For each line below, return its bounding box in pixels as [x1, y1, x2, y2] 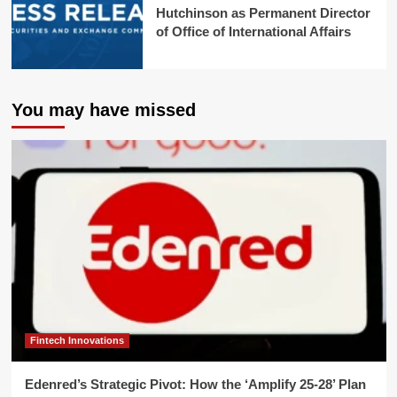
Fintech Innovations [29, 335, 124, 346]
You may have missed [11, 100, 196, 121]
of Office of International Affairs [155, 24, 351, 40]
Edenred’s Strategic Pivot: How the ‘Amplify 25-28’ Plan [24, 377, 366, 393]
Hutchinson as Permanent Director [155, 5, 370, 21]
